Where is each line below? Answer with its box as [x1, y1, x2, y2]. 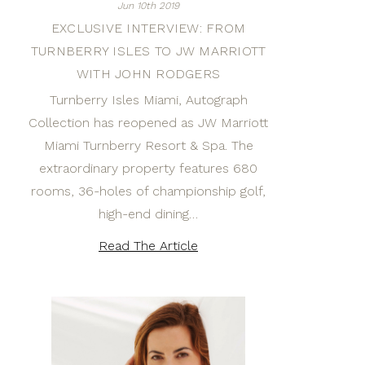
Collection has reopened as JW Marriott [29, 115, 268, 130]
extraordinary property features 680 [39, 161, 257, 176]
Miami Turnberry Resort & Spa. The [43, 138, 253, 153]
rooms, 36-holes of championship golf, [31, 183, 266, 199]
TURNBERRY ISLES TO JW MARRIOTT [30, 43, 266, 59]
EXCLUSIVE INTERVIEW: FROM [51, 20, 246, 36]
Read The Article [99, 238, 198, 253]
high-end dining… [99, 206, 198, 222]
